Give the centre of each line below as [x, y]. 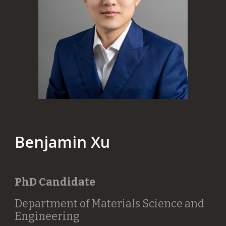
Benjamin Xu [63, 142]
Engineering [47, 216]
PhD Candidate [55, 182]
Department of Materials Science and [110, 204]
